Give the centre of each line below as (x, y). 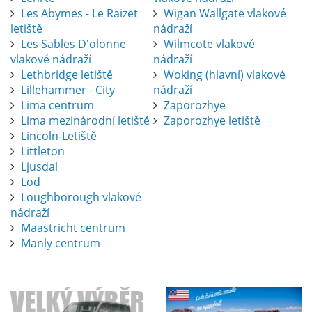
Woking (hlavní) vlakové (224, 75)
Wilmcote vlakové (209, 44)
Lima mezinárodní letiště (85, 121)
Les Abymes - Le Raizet (79, 14)
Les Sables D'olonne (73, 44)
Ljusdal (39, 167)
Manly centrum (61, 243)
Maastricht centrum (73, 228)
